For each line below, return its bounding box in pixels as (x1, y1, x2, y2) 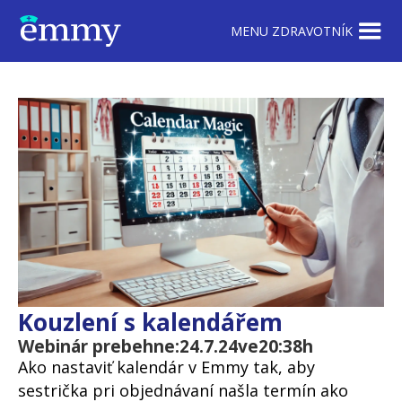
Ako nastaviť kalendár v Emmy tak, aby (18, 356, 315, 379)
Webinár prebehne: (18, 335, 179, 359)
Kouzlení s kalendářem (18, 306, 283, 339)
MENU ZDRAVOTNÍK (231, 22, 353, 39)
